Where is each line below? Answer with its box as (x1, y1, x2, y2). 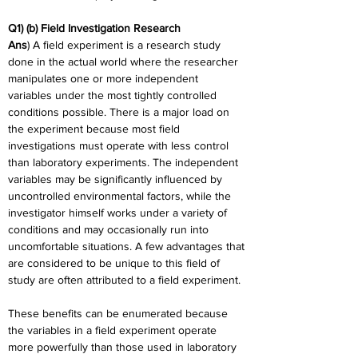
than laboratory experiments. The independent (8, 156, 241, 169)
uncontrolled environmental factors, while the (8, 189, 234, 202)
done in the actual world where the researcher (8, 55, 241, 68)
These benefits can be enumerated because (8, 307, 231, 320)
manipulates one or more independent (8, 72, 201, 85)
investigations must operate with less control (8, 139, 232, 152)
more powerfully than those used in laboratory (8, 340, 240, 353)
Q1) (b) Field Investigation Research (8, 22, 181, 34)
